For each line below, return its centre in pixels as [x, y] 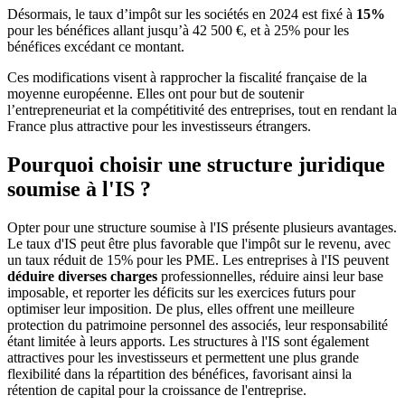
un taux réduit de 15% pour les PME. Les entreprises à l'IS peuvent [198, 260]
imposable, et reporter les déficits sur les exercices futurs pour [181, 293]
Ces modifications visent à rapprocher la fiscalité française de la [187, 78]
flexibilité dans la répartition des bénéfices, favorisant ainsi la [179, 374]
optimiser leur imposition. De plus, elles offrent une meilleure [181, 309]
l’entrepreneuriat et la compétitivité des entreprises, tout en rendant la [202, 110]
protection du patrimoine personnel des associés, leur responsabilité [198, 325]
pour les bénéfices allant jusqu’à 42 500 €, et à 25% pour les [178, 31]
